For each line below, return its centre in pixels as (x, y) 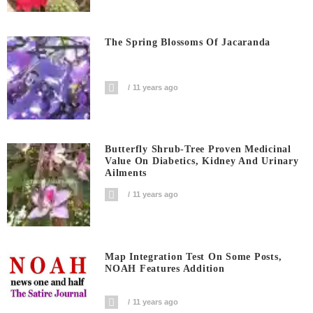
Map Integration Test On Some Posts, (194, 256)
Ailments (126, 173)
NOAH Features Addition (165, 268)
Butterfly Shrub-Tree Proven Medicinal (198, 150)
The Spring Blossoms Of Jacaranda (188, 42)
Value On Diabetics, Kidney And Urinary (202, 161)
